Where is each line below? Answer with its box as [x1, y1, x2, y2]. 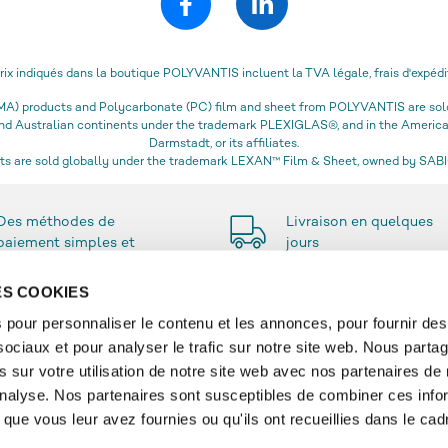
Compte [239, 419, 295, 435]
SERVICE [239, 355, 309, 373]
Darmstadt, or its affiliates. [149, 138, 299, 152]
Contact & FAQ [239, 389, 341, 405]
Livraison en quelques [286, 215, 433, 231]
